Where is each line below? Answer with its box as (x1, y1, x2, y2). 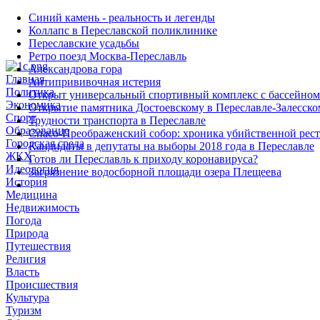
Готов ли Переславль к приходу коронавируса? (29, 153, 258, 165)
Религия (6, 253, 46, 265)
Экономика (6, 99, 61, 111)
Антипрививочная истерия (29, 76, 161, 88)
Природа (6, 227, 49, 239)
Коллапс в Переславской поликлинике (29, 24, 217, 36)
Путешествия (6, 240, 71, 252)
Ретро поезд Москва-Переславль (29, 50, 186, 62)
